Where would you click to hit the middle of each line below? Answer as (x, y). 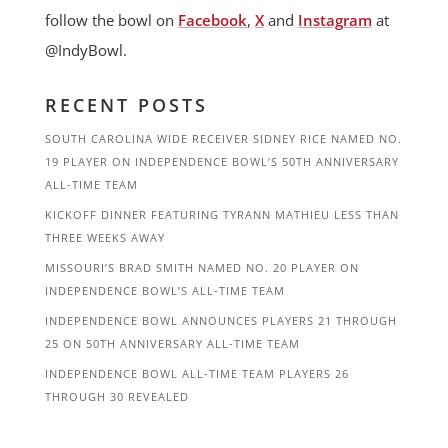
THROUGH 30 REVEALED (116, 396)
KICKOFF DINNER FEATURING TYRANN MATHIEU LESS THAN (221, 214)
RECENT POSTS (126, 104)
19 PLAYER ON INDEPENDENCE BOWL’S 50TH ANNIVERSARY (221, 161)
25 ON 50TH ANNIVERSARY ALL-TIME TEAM (172, 343)
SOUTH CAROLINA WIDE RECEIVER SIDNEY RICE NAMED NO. (223, 138)
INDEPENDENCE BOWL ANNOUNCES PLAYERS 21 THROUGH (220, 320)
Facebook (212, 19)
